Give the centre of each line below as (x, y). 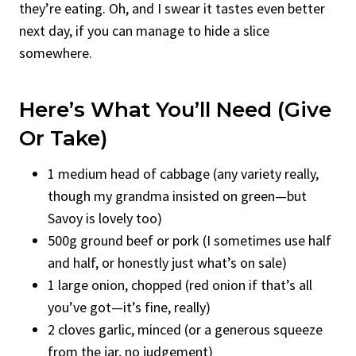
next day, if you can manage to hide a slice (144, 30)
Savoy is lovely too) (105, 218)
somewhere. (56, 52)
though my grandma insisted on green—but (177, 195)
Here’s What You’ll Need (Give (175, 109)
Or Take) (63, 138)
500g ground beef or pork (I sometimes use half (190, 240)
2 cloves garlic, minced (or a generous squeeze (185, 329)
